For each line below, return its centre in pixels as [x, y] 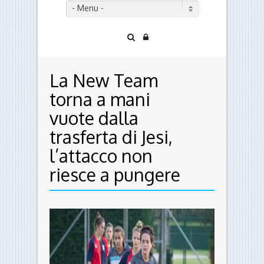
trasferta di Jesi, [111, 137]
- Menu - [88, 8]
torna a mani [100, 99]
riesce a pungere [115, 175]
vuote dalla [94, 118]
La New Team [104, 80]
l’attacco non [101, 156]
